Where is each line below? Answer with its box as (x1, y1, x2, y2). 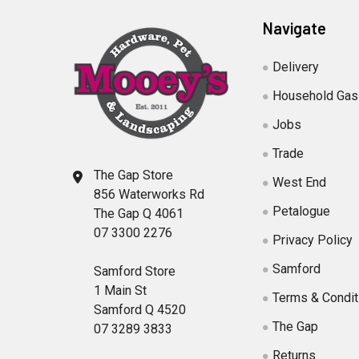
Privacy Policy (272, 232, 353, 248)
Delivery (272, 58, 320, 75)
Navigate (263, 18, 327, 38)
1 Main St (94, 282, 147, 298)
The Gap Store (94, 167, 173, 183)
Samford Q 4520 (94, 301, 186, 317)
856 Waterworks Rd (94, 186, 204, 202)
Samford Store (94, 263, 175, 279)
